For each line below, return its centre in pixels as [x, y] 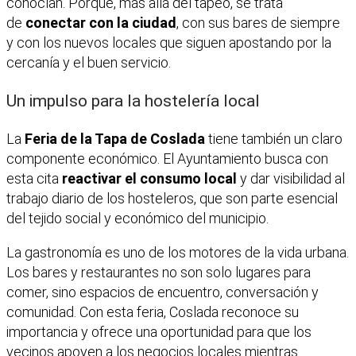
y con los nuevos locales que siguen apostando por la [169, 42]
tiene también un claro [274, 138]
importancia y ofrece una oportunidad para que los [159, 331]
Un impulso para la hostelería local [133, 100]
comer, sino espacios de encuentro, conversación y [163, 292]
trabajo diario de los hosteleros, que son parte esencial [172, 198]
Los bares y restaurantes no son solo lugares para [159, 272]
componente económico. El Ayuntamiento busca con [167, 158]
